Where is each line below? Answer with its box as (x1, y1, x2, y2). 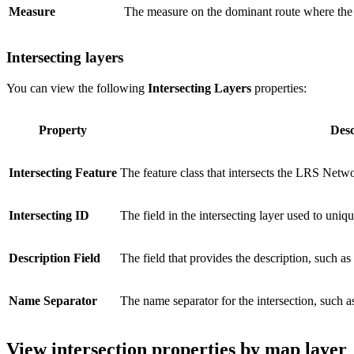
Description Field (9, 250, 100, 265)
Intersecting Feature (9, 165, 117, 179)
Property (39, 122, 87, 137)
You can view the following (6, 81, 148, 95)
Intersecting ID (9, 208, 89, 222)
